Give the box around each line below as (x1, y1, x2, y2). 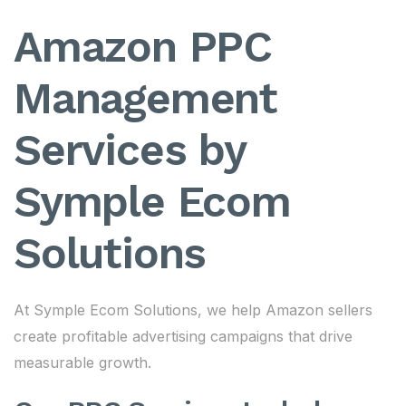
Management (14, 72, 277, 124)
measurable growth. (14, 353, 151, 372)
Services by (14, 124, 246, 176)
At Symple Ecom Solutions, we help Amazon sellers (14, 301, 372, 319)
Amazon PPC (14, 21, 272, 72)
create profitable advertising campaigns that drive (14, 327, 353, 345)
